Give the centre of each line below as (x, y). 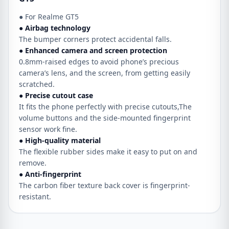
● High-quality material (60, 140)
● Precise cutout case (56, 95)
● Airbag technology (55, 28)
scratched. (37, 84)
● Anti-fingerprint (50, 174)
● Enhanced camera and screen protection (93, 50)
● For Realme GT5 (49, 17)
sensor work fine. (48, 129)
